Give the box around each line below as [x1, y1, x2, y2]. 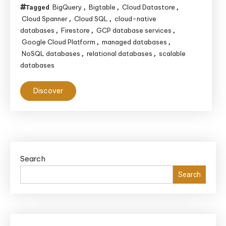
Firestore [61, 26, 90, 34]
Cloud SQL [74, 15, 108, 23]
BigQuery [52, 3, 82, 11]
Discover [33, 86, 63, 95]
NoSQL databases [22, 49, 80, 58]
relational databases [87, 49, 152, 58]
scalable [159, 49, 186, 58]
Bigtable [89, 3, 116, 11]
